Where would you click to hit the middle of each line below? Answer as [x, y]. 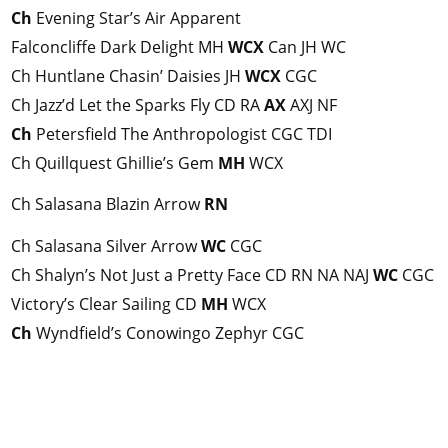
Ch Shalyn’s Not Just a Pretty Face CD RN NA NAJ [192, 275]
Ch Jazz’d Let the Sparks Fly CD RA [137, 105]
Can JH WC [305, 47]
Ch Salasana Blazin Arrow [107, 204]
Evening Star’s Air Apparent [136, 18]
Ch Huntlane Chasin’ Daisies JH [128, 76]
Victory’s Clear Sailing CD [106, 304]
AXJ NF [311, 105]
